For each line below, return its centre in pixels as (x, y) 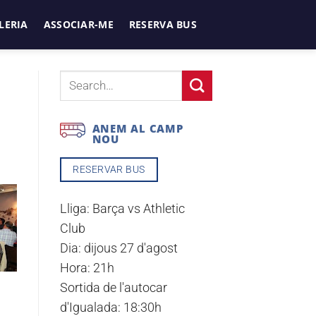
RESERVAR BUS (109, 169)
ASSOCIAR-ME (78, 24)
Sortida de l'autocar (113, 287)
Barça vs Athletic (138, 208)
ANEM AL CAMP (138, 129)
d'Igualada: (91, 307)
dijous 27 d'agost (130, 248)
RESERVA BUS (163, 24)
